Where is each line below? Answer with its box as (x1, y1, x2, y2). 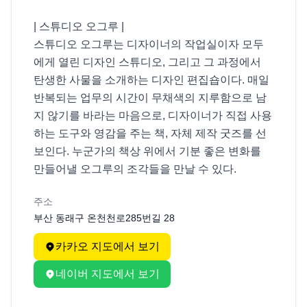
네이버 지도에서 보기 (56, 268, 160, 280)
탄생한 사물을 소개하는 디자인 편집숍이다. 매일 (34, 74, 269, 86)
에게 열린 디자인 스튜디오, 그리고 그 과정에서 (34, 56, 261, 68)
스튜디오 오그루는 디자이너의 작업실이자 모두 (34, 38, 264, 50)
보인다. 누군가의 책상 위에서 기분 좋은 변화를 (34, 145, 261, 157)
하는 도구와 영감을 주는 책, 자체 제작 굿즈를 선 (34, 127, 267, 139)
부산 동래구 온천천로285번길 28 (34, 212, 175, 223)
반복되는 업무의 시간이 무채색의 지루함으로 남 (34, 92, 267, 103)
